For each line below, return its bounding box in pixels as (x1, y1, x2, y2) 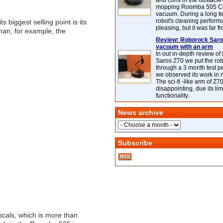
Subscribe (118, 139, 152, 147)
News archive (118, 109, 163, 116)
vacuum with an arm (156, 43, 213, 50)
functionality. (156, 92, 189, 99)
